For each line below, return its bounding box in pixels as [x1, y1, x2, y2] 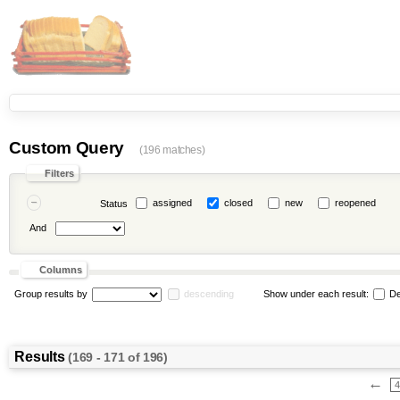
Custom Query [9, 138, 129, 157]
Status [99, 198, 128, 209]
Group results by [13, 287, 87, 299]
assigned [152, 197, 192, 208]
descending [183, 287, 234, 299]
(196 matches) [138, 144, 205, 156]
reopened [334, 197, 376, 208]
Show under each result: [262, 287, 371, 299]
